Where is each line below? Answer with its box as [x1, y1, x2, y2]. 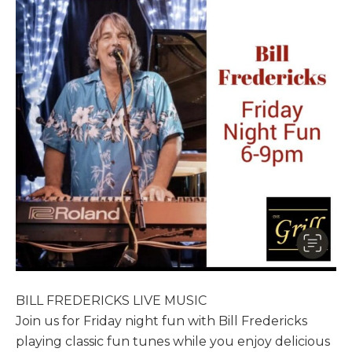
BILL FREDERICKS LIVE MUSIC [16, 293, 207, 309]
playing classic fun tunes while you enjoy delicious [16, 334, 330, 350]
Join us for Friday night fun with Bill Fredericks [16, 313, 307, 329]
